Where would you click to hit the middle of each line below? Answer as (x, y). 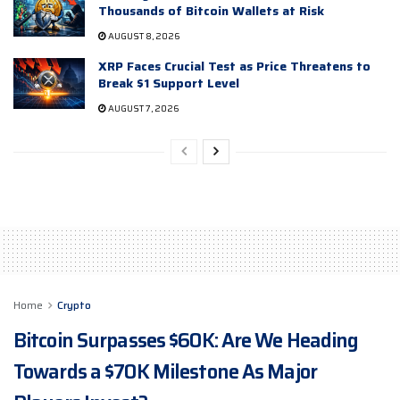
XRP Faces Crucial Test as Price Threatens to (234, 67)
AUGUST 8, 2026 (143, 37)
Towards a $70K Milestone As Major (165, 372)
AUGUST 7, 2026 (143, 109)
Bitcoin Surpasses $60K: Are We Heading (186, 341)
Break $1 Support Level (169, 83)
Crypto (74, 305)
